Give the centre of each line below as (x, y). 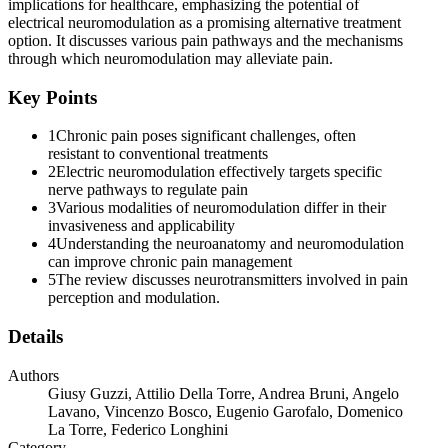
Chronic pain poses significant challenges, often (206, 136)
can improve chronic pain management (170, 262)
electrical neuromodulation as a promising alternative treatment (204, 23)
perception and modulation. (134, 298)
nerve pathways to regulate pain (148, 190)
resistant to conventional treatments (158, 154)
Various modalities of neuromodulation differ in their (221, 208)
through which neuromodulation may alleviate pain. (170, 59)
